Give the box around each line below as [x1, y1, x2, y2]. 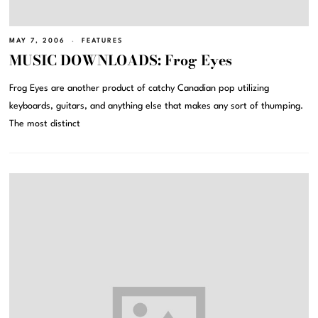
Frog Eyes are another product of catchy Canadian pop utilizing [9, 83, 270, 93]
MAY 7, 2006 [9, 38, 66, 45]
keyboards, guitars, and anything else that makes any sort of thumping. [9, 101, 304, 111]
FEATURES [82, 38, 124, 45]
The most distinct [9, 119, 81, 128]
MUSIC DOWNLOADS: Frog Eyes [9, 49, 233, 71]
